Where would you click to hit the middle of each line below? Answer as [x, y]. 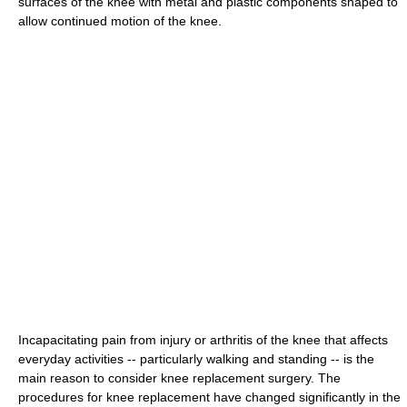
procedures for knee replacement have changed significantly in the [209, 397]
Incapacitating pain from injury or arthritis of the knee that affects [203, 340]
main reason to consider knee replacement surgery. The [179, 378]
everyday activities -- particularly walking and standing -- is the [196, 359]
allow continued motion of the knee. [120, 21]
